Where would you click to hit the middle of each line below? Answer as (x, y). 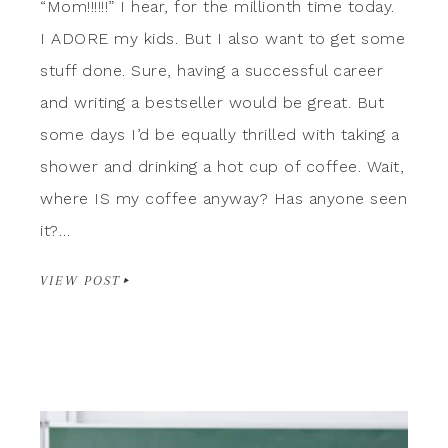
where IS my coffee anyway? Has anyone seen (223, 198)
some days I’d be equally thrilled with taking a (220, 134)
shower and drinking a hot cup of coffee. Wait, (222, 166)
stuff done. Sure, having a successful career (211, 70)
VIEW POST (80, 280)
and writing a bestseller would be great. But (212, 102)
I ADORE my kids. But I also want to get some (222, 38)
